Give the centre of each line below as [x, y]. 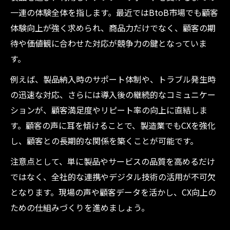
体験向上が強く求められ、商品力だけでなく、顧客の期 [113, 28]
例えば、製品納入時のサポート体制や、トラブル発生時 [113, 79]
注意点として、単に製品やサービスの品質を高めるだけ [113, 161]
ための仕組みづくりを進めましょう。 [80, 207]
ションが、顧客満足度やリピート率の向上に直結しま [109, 110]
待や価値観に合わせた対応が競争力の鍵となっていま [109, 43]
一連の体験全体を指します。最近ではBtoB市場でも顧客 [114, 12]
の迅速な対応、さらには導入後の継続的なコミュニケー [113, 94]
